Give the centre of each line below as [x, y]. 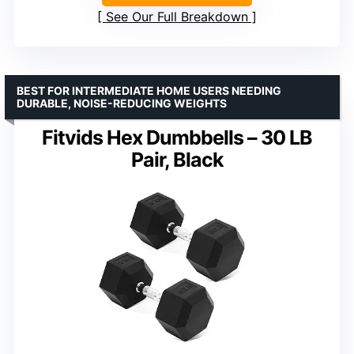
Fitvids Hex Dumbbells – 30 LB [177, 137]
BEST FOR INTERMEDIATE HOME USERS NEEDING [149, 90]
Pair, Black [177, 159]
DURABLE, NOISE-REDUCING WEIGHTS [122, 103]
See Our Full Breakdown [177, 16]
